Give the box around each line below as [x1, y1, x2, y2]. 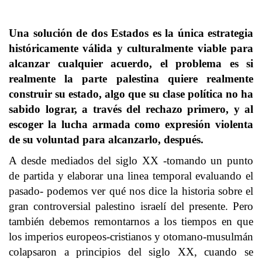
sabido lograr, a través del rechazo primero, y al [9, 103, 253, 115]
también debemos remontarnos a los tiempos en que [9, 215, 253, 227]
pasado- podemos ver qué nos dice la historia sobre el [9, 185, 253, 197]
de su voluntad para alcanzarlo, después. [9, 133, 204, 146]
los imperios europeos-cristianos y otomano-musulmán [9, 230, 253, 243]
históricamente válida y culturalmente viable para [9, 42, 253, 54]
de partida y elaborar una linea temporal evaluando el [9, 170, 253, 182]
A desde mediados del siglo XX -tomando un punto [9, 154, 253, 167]
